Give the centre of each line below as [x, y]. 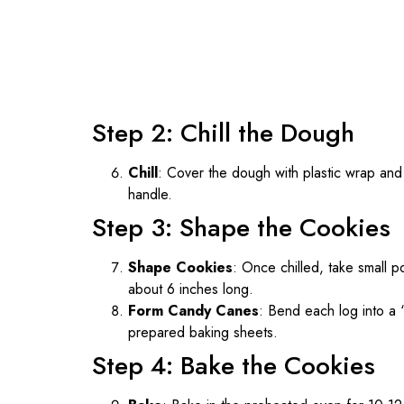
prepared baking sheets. [203, 332]
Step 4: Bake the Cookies [234, 365]
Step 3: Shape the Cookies [241, 227]
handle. [150, 194]
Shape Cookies [180, 267]
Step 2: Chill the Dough [223, 133]
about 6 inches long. [191, 289]
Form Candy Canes [193, 310]
